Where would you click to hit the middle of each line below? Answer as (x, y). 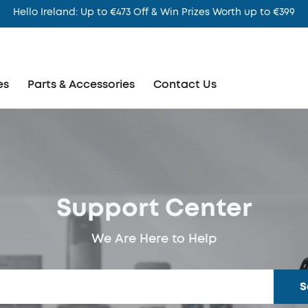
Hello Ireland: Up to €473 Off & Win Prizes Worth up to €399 (154, 12)
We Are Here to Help (154, 238)
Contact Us (185, 84)
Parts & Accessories (81, 84)
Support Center (154, 207)
